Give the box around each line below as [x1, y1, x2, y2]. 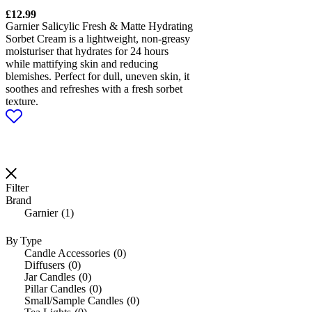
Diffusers [24, 258, 65, 271]
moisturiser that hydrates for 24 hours [6, 45, 169, 57]
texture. [6, 95, 38, 107]
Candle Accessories [24, 247, 110, 259]
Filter [6, 181, 29, 194]
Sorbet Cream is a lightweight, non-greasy [6, 32, 190, 45]
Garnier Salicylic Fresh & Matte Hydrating [6, 19, 193, 32]
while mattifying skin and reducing [6, 57, 158, 70]
